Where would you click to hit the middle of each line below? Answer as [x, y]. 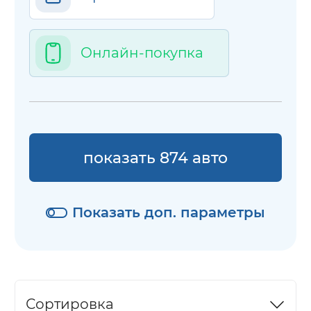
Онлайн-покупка [142, 52]
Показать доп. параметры [168, 212]
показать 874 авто [155, 157]
